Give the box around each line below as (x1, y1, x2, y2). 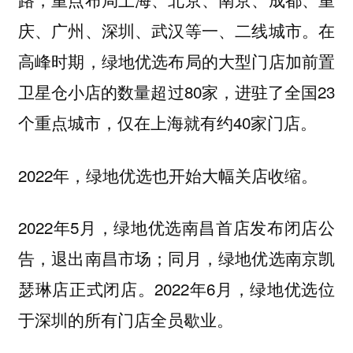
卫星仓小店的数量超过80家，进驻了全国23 (17, 80, 336, 104)
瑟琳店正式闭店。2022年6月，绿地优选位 (17, 277, 336, 301)
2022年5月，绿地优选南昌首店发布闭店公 (17, 215, 336, 240)
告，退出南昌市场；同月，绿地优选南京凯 (17, 246, 336, 270)
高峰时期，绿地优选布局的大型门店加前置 (17, 49, 336, 73)
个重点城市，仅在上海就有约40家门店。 (17, 110, 321, 135)
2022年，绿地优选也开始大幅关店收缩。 (17, 162, 322, 187)
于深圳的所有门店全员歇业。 (17, 307, 238, 332)
